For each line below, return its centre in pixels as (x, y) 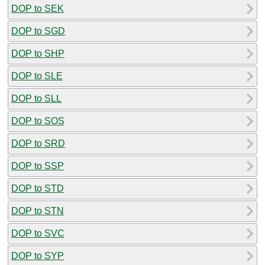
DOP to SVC (38, 233)
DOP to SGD (38, 31)
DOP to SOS (38, 121)
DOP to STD (38, 188)
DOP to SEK (38, 8)
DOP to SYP (38, 256)
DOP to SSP (38, 166)
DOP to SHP (38, 53)
